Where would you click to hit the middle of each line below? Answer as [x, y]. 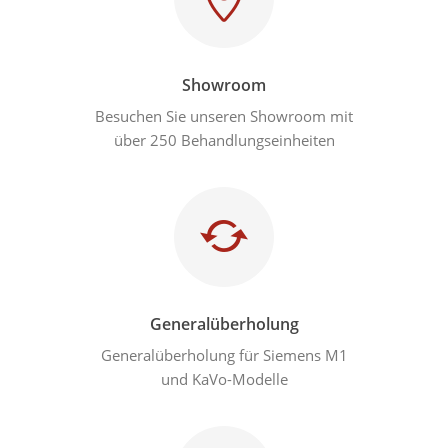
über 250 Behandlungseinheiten [224, 139]
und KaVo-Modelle [224, 378]
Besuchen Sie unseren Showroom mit [224, 115]
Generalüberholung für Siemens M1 [224, 354]
